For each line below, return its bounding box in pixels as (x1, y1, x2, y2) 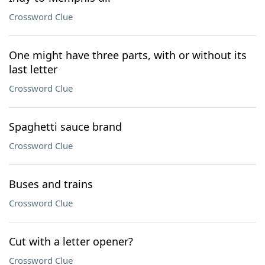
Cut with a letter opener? (9, 234, 133, 248)
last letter (9, 62, 57, 76)
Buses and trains (9, 177, 93, 191)
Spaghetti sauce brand (9, 119, 122, 134)
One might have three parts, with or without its (9, 48, 247, 62)
